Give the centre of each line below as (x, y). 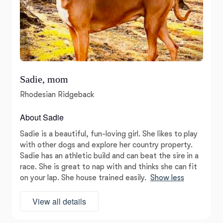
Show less (167, 178)
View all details (59, 201)
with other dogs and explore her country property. (106, 145)
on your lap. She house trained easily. (83, 178)
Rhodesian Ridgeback (57, 95)
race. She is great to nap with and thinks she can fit (109, 167)
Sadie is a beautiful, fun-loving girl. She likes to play (109, 134)
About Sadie (42, 117)
